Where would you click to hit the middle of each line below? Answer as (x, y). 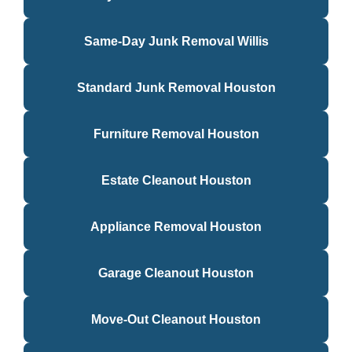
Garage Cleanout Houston (176, 273)
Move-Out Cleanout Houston (176, 319)
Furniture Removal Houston (176, 134)
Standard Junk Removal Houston (176, 88)
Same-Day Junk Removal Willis (176, 41)
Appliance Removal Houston (176, 227)
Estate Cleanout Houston (176, 180)
